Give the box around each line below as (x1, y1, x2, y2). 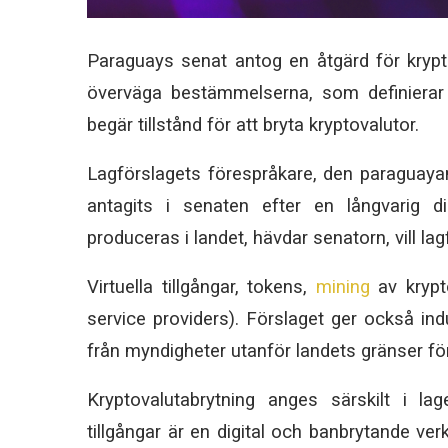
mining (315, 275, 370, 298)
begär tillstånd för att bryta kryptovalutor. (87, 113, 419, 136)
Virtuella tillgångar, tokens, (87, 275, 316, 298)
